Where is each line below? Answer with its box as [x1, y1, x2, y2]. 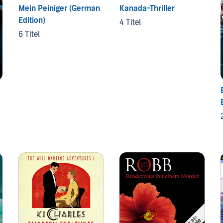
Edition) [18, 15, 46, 25]
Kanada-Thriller [119, 3, 175, 13]
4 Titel [119, 17, 141, 27]
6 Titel [18, 29, 40, 39]
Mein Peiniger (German [18, 3, 101, 13]
